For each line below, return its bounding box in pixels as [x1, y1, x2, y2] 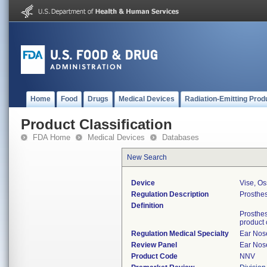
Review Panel [131, 241, 177, 249]
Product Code [131, 252, 178, 260]
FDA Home [33, 133, 70, 142]
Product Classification [21, 116, 172, 132]
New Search [127, 153, 167, 162]
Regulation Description [131, 190, 209, 198]
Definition [131, 201, 163, 210]
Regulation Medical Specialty [131, 229, 229, 238]
